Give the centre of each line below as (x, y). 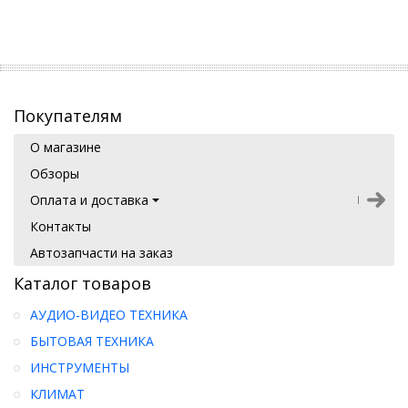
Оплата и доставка (89, 200)
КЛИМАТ (57, 394)
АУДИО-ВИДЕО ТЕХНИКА (109, 315)
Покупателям (68, 116)
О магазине (66, 148)
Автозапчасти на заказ (102, 253)
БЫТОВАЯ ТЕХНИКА (92, 342)
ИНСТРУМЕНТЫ (80, 368)
